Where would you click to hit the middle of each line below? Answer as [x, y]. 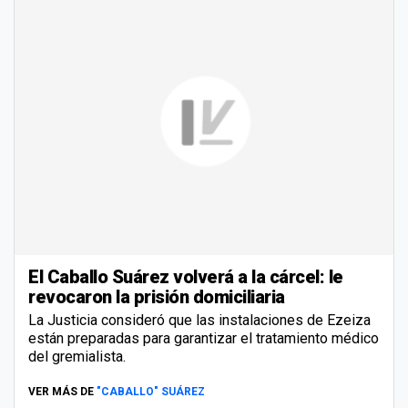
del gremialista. [77, 356]
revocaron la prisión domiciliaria [157, 296]
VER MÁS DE [61, 391]
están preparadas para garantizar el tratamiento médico [204, 338]
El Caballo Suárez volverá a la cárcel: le [186, 276]
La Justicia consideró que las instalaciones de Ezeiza [199, 320]
